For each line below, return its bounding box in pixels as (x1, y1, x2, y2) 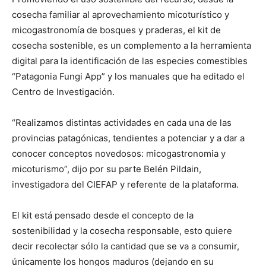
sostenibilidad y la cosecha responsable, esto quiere (12, 225, 232, 236)
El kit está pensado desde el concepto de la (12, 210, 194, 221)
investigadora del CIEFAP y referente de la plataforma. (12, 179, 239, 190)
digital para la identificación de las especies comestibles (12, 55, 248, 66)
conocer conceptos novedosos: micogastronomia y (12, 148, 226, 159)
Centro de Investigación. (12, 86, 115, 97)
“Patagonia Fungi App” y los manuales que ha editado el (12, 71, 245, 82)
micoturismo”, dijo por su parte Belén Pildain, (12, 163, 201, 175)
